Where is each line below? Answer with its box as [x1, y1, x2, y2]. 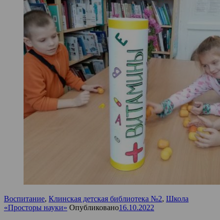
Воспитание [4, 194, 45, 203]
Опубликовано [69, 203, 119, 212]
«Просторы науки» [4, 203, 67, 212]
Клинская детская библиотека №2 [49, 194, 162, 203]
